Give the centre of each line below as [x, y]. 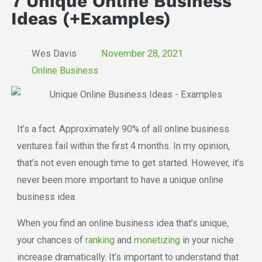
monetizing [157, 240]
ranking [100, 240]
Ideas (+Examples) [91, 19]
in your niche [207, 240]
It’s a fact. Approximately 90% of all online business [123, 129]
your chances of [51, 240]
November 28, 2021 [142, 54]
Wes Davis [54, 54]
